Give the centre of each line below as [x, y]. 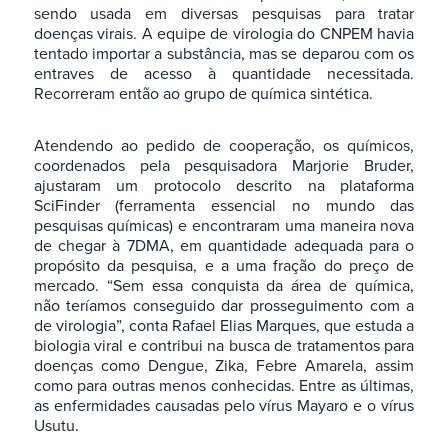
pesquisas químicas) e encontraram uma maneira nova [224, 225]
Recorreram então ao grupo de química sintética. [203, 93]
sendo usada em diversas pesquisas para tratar [224, 13]
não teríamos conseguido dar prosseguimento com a [224, 305]
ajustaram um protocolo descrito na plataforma [224, 185]
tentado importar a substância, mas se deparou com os [224, 53]
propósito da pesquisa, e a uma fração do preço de [224, 265]
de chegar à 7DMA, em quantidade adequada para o [224, 245]
